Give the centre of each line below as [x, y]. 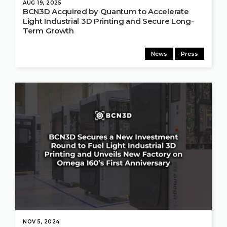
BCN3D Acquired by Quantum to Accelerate [106, 12]
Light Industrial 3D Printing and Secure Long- [108, 21]
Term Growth [48, 31]
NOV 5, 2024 [41, 222]
